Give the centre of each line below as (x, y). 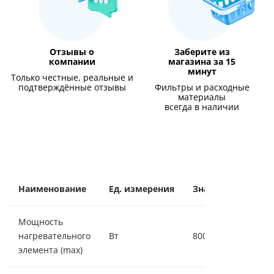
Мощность (41, 222)
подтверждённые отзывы (72, 87)
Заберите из (202, 52)
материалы (202, 97)
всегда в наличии (202, 107)
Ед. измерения (142, 189)
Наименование (52, 189)
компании (72, 62)
